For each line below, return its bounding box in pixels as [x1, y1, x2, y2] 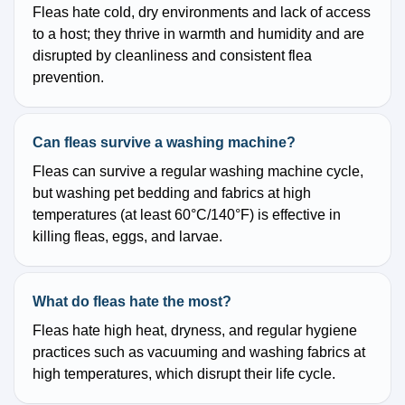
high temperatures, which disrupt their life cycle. [33, 366, 335, 382]
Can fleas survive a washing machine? [33, 135, 296, 151]
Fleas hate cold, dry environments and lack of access [33, 5, 371, 21]
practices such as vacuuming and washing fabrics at [33, 344, 365, 361]
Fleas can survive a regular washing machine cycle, [33, 164, 363, 180]
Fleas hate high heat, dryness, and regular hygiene [33, 323, 357, 339]
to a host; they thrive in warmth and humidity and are [33, 26, 364, 42]
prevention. [33, 70, 104, 86]
